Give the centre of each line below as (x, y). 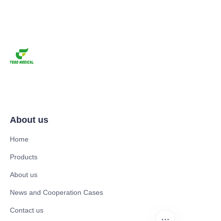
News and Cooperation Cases (56, 192)
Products (24, 157)
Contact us (27, 210)
